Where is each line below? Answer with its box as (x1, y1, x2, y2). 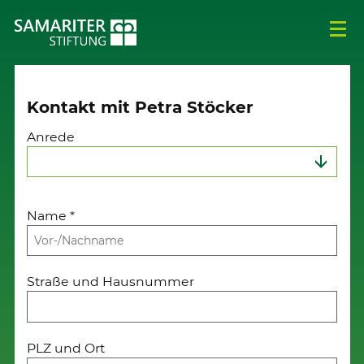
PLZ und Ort (27, 340, 106, 356)
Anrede (27, 129, 76, 145)
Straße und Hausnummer (27, 274, 195, 290)
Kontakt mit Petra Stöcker (27, 97, 254, 117)
